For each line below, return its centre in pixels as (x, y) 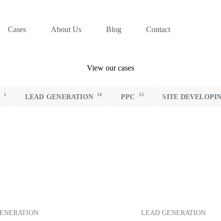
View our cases (110, 68)
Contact (158, 29)
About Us (66, 29)
